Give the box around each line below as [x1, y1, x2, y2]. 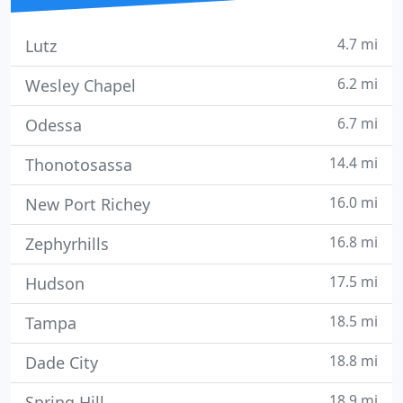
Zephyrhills [25, 233, 109, 255]
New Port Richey [25, 193, 150, 215]
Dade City [25, 352, 98, 373]
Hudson [25, 273, 85, 294]
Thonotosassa [25, 154, 132, 175]
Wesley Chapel [25, 75, 136, 96]
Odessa [25, 114, 82, 136]
